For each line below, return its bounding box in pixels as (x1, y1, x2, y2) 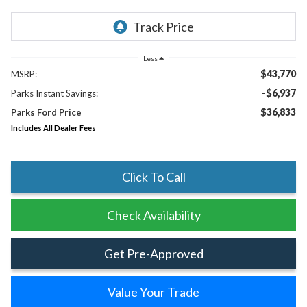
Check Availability (106, 207, 201, 223)
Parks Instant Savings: (10, 87, 98, 99)
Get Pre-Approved (103, 245, 204, 261)
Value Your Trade (108, 284, 199, 299)
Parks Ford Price (10, 106, 82, 118)
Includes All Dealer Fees (10, 123, 96, 132)
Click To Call (121, 169, 186, 184)
